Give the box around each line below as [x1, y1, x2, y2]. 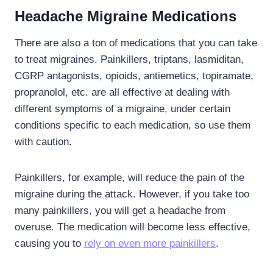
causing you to [15, 237, 84, 249]
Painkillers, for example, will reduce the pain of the [15, 171, 244, 183]
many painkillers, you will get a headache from [15, 204, 225, 216]
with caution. [15, 135, 75, 147]
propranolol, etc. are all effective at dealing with [15, 86, 230, 98]
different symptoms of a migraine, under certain [15, 102, 230, 115]
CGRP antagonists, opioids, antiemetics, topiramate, [15, 69, 253, 82]
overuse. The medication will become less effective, [15, 221, 250, 233]
